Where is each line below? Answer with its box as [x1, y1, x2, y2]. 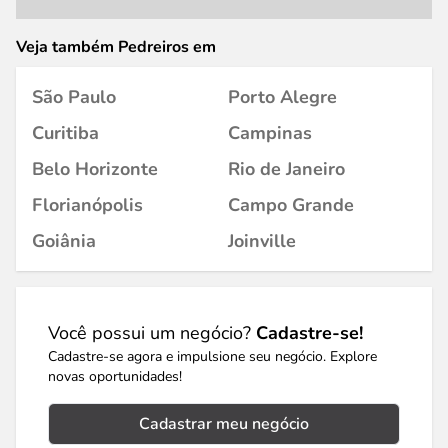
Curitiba [32, 121, 99, 145]
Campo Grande [228, 193, 354, 217]
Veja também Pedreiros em [16, 36, 216, 58]
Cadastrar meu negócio [139, 413, 309, 435]
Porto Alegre [228, 85, 337, 109]
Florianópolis [32, 193, 143, 217]
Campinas [228, 121, 312, 145]
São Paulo [32, 85, 116, 109]
